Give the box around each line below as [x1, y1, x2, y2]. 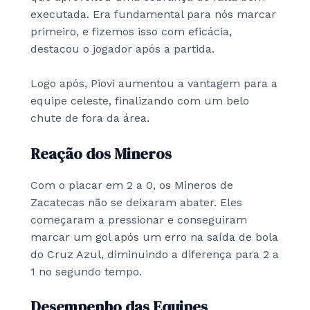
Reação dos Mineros [30, 143, 172, 164]
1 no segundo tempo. [30, 264, 142, 278]
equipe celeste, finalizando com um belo [30, 94, 249, 108]
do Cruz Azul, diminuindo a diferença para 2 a [30, 247, 279, 261]
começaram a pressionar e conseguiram [30, 212, 247, 226]
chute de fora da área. [30, 111, 149, 125]
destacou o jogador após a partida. [30, 42, 215, 56]
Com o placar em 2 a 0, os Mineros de [30, 178, 233, 192]
